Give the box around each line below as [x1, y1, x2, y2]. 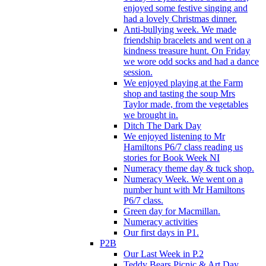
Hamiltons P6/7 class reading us [123, 141, 243, 152]
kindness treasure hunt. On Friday [123, 45, 250, 56]
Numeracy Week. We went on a [123, 173, 243, 184]
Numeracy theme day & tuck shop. [123, 163, 254, 173]
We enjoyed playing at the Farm [123, 77, 243, 88]
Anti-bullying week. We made [123, 24, 236, 34]
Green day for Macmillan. [123, 205, 220, 216]
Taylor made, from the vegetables [123, 99, 248, 109]
